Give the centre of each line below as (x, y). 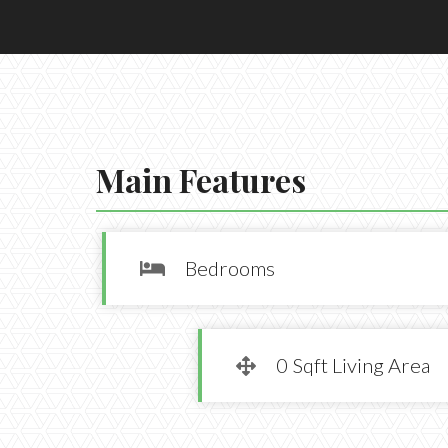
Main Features (201, 179)
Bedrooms (230, 268)
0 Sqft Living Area (353, 365)
